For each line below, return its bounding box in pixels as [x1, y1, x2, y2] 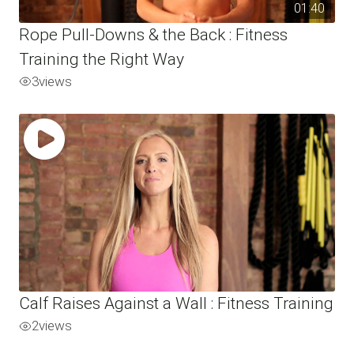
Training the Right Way [19, 49, 184, 69]
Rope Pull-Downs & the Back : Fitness [19, 24, 288, 44]
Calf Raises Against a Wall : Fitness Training [19, 294, 333, 313]
